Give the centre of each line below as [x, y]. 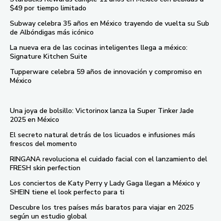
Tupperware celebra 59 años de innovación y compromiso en [106, 72]
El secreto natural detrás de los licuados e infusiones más [103, 135]
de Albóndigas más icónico [52, 32]
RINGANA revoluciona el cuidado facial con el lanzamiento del [109, 159]
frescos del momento [43, 144]
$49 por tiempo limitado [48, 8]
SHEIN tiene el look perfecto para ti [67, 192]
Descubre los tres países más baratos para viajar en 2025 [102, 207]
